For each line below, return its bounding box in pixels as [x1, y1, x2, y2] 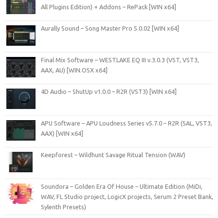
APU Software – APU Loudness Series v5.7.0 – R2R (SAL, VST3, [41, 119, 212, 127]
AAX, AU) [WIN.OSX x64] [41, 66, 108, 73]
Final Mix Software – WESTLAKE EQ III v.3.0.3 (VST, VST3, [41, 56, 199, 63]
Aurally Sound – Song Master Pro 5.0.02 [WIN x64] [41, 24, 179, 32]
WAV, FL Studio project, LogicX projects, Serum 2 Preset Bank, [41, 193, 213, 200]
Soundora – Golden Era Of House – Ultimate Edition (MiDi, [41, 182, 202, 190]
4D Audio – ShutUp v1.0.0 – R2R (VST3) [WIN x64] [41, 88, 177, 95]
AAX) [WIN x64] [41, 129, 83, 137]
